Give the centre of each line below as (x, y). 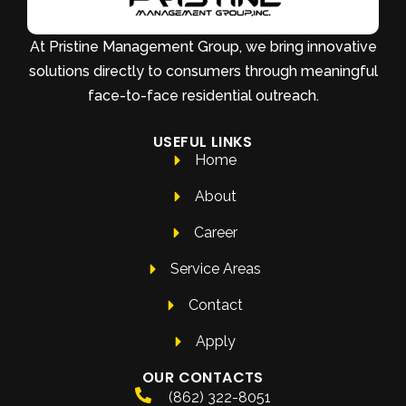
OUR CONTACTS (203, 378)
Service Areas (215, 269)
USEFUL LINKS (203, 142)
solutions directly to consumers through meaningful (203, 72)
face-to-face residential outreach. (203, 96)
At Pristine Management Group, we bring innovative (203, 47)
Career (215, 233)
